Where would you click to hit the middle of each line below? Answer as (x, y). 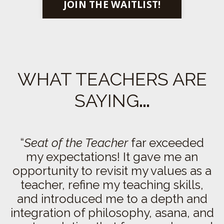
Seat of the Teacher (76, 143)
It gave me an (160, 157)
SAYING (106, 101)
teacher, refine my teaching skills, (112, 185)
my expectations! (74, 157)
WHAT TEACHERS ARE (112, 79)
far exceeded (167, 143)
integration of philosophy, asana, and (112, 213)
